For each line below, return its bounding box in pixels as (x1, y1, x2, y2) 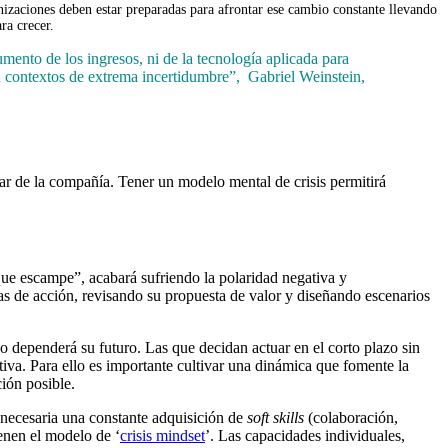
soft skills (247, 408, 308, 426)
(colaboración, (308, 408, 398, 426)
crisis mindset (120, 426, 205, 444)
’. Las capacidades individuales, (205, 426, 405, 444)
